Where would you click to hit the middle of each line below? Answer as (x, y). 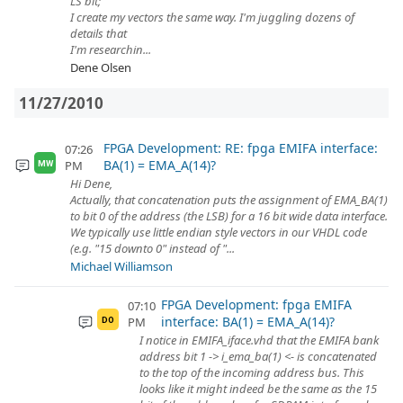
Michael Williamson (121, 266)
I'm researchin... (111, 49)
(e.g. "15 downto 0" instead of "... (152, 248)
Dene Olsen (101, 67)
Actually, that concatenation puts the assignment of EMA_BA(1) (229, 200)
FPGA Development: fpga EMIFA (256, 304)
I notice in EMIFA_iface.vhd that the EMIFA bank (259, 340)
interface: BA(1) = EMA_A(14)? (248, 322)
